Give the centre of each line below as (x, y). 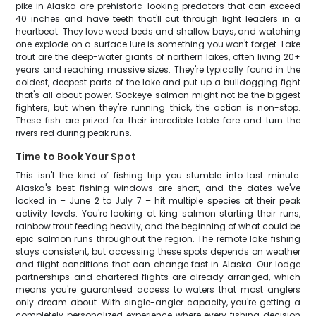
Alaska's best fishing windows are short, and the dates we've (158, 188)
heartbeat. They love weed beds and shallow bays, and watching (158, 31)
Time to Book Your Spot (76, 157)
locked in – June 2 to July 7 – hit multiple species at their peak (158, 201)
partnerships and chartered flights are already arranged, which (158, 277)
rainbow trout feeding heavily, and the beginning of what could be (158, 226)
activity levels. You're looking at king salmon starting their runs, (158, 213)
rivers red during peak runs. (74, 133)
